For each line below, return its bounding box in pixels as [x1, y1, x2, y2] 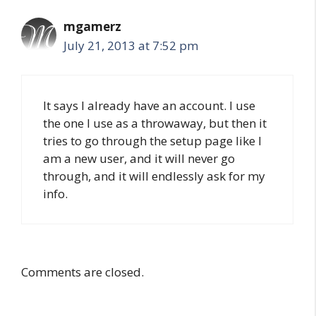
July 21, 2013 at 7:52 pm [63, 37, 198, 54]
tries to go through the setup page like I [43, 132, 262, 149]
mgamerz [63, 18, 121, 35]
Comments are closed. [21, 264, 144, 280]
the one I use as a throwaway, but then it [43, 114, 267, 131]
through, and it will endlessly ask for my [43, 167, 265, 184]
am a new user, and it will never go [43, 150, 235, 166]
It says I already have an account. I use [43, 97, 255, 114]
